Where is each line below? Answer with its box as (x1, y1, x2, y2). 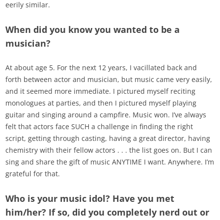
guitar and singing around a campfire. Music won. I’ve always (5, 110, 207, 120)
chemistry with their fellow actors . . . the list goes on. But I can (5, 145, 213, 155)
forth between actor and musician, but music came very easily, (5, 75, 213, 84)
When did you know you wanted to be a (5, 24, 180, 36)
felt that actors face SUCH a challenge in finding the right (5, 122, 193, 132)
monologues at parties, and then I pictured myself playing (5, 98, 197, 108)
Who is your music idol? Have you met (5, 192, 175, 205)
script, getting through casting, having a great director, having (5, 134, 211, 143)
